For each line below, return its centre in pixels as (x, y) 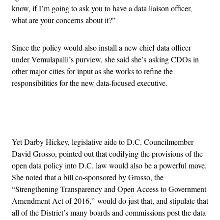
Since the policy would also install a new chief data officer (101, 47)
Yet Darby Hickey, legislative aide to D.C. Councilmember (103, 141)
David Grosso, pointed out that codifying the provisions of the (107, 153)
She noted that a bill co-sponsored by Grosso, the (88, 177)
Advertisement (132, 117)
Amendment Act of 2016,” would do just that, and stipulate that (110, 200)
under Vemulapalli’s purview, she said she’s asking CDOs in (105, 59)
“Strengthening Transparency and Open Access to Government (109, 189)
